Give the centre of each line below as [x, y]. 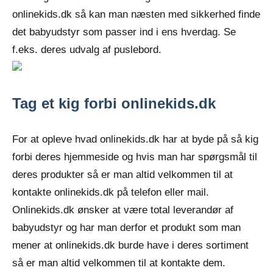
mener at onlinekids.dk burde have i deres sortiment [130, 245]
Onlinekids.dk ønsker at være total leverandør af [123, 210]
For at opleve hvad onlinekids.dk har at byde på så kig [135, 139]
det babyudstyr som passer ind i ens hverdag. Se [124, 32]
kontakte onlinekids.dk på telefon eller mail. [111, 192]
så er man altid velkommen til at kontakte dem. [119, 263]
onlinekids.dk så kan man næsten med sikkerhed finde [136, 14]
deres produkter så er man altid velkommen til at [122, 175]
